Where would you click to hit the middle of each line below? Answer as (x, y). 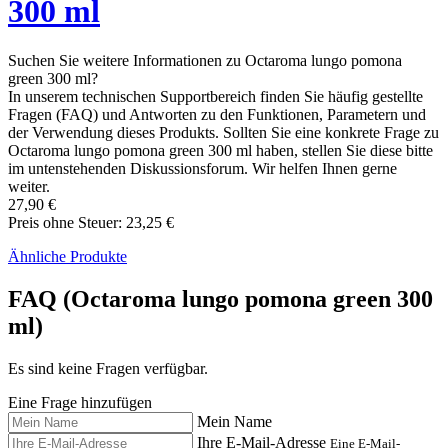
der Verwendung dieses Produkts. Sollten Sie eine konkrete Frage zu (223, 132)
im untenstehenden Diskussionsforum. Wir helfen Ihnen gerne (202, 168)
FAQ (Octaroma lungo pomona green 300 (220, 298)
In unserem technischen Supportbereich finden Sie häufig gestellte (215, 96)
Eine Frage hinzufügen (80, 402)
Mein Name (234, 421)
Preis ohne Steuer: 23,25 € (91, 222)
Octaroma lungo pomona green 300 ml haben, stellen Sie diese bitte (220, 150)
